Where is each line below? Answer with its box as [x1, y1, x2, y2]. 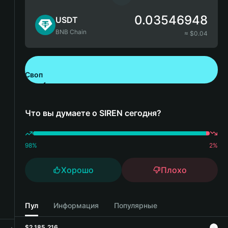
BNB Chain [55, 28, 87, 36]
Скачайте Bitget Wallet [50, 83, 128, 92]
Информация [53, 201, 99, 210]
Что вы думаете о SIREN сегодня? [25, 108, 161, 118]
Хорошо [61, 165, 94, 175]
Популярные [114, 201, 157, 210]
